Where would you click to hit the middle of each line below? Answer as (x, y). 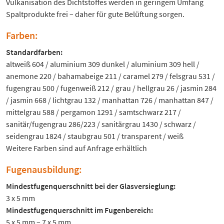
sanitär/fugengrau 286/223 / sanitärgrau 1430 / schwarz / (101, 124)
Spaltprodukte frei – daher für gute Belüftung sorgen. (95, 14)
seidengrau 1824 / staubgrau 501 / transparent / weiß (95, 136)
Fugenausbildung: (44, 169)
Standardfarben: (34, 52)
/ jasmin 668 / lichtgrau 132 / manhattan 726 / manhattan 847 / (110, 100)
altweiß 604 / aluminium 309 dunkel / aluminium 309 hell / (103, 64)
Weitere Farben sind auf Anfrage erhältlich (76, 148)
